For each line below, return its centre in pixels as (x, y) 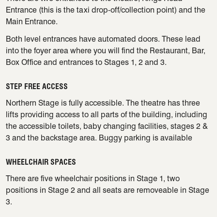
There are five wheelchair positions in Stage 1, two (93, 179)
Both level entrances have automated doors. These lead (103, 39)
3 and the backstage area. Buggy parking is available (99, 138)
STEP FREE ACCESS (37, 87)
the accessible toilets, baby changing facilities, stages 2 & (107, 126)
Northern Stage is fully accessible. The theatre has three (103, 103)
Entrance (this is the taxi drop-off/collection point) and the (106, 10)
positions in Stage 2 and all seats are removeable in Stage (108, 190)
